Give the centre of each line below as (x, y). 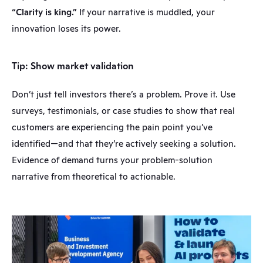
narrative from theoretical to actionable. (94, 176)
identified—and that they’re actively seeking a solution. (124, 144)
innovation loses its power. (66, 28)
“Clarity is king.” (44, 12)
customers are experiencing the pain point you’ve (112, 127)
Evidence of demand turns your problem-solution (112, 160)
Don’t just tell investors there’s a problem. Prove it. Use (124, 94)
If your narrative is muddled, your (146, 12)
